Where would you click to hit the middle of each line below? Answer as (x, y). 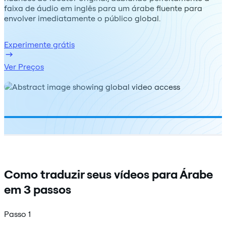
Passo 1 (17, 214)
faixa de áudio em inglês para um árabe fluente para (103, 8)
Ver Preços (24, 66)
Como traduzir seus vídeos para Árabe (108, 174)
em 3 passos (38, 189)
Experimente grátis (39, 44)
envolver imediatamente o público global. (82, 18)
